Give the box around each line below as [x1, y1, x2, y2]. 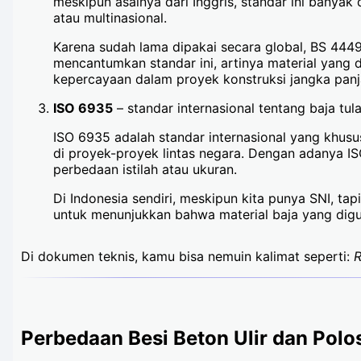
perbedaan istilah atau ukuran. [53, 161, 237, 177]
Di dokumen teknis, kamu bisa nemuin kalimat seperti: [21, 248, 354, 264]
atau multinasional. [53, 10, 167, 26]
